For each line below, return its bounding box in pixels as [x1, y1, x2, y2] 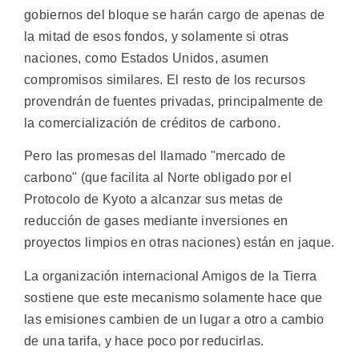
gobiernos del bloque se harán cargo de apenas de [24, 8, 325, 22]
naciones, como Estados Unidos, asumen [24, 51, 269, 66]
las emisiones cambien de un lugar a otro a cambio [24, 312, 325, 326]
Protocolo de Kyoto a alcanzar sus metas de [24, 192, 284, 207]
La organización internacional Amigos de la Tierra [24, 268, 317, 283]
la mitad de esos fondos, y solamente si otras [24, 30, 289, 44]
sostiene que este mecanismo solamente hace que [24, 290, 323, 305]
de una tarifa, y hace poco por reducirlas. [24, 333, 264, 348]
